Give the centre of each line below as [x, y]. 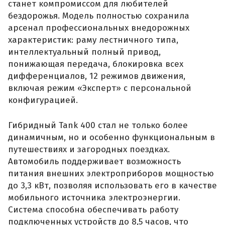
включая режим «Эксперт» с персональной [100, 88]
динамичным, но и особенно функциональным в [111, 137]
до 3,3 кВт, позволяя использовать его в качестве [113, 185]
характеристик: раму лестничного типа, [93, 40]
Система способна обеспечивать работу [93, 209]
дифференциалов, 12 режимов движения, [97, 76]
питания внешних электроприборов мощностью [111, 173]
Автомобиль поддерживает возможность [94, 161]
